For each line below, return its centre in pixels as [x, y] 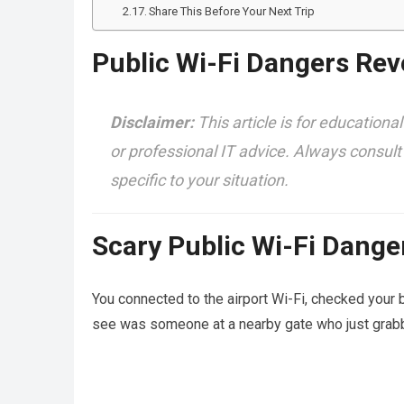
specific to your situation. [199, 179]
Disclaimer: [152, 122]
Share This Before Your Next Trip [232, 11]
